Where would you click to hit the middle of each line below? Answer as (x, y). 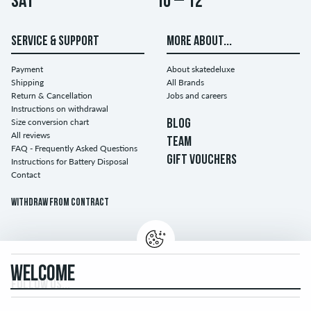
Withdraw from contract (60, 203)
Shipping (27, 82)
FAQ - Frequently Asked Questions (74, 148)
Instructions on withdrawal (60, 108)
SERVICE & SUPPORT (55, 41)
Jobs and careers (197, 95)
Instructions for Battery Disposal (70, 161)
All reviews (31, 135)
